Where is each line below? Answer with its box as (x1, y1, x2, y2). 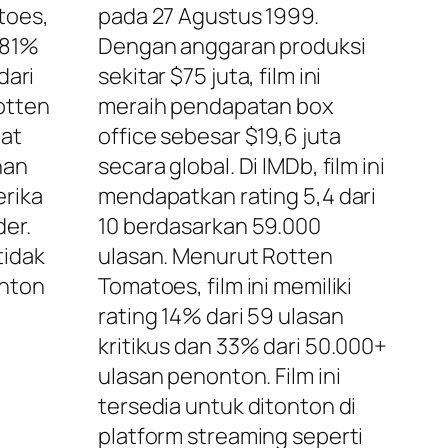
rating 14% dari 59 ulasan (98, 301, 344, 332)
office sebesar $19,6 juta (98, 121, 341, 152)
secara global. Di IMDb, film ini (98, 151, 385, 182)
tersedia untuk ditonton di (98, 391, 357, 422)
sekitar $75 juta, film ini (98, 61, 322, 92)
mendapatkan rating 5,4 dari (98, 181, 377, 212)
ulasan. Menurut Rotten (98, 241, 333, 272)
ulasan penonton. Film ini (98, 361, 341, 392)
